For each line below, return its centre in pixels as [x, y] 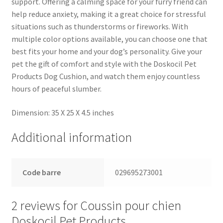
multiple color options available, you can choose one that [109, 39]
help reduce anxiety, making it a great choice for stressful [109, 14]
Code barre [42, 172]
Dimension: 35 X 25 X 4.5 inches [62, 112]
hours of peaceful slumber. [56, 89]
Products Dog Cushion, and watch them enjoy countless [106, 76]
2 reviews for [46, 205]
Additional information [71, 138]
